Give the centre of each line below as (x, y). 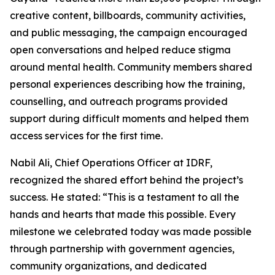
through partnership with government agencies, (122, 249)
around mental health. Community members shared (131, 67)
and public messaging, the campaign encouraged (129, 33)
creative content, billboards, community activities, (128, 16)
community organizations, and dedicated (108, 266)
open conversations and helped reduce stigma (120, 50)
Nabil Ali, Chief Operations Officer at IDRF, (111, 163)
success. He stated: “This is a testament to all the (125, 197)
